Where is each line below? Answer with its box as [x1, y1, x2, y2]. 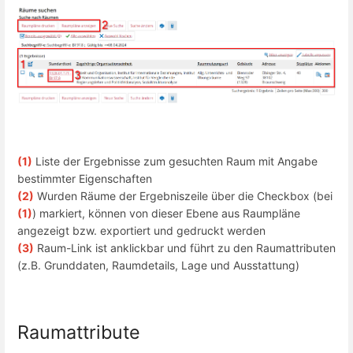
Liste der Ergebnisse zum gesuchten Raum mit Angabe [32, 154, 318, 168]
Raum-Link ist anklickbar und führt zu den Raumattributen [34, 240, 336, 255]
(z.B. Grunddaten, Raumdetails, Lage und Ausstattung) [17, 258, 299, 272]
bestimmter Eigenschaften [17, 171, 152, 185]
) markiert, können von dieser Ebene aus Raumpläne [32, 206, 300, 220]
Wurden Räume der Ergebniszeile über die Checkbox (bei [34, 188, 333, 203]
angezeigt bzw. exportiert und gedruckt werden [17, 223, 266, 237]
